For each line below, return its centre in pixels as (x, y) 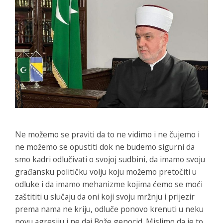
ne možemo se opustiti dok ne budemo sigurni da (105, 147)
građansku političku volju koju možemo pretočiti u (106, 171)
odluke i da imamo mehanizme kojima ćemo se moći (109, 184)
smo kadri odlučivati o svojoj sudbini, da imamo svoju (110, 159)
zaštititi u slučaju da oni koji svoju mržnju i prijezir (105, 196)
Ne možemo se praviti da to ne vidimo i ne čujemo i (107, 134)
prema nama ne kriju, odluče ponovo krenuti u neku (109, 209)
